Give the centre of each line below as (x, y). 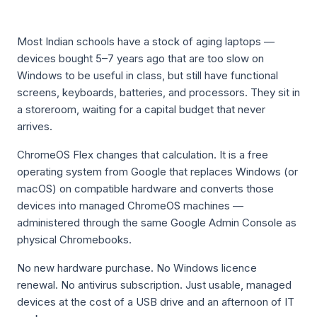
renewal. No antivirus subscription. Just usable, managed (154, 285)
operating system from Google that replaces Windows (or (157, 172)
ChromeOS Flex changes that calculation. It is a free (143, 155)
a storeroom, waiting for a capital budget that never (141, 109)
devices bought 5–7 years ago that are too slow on (140, 58)
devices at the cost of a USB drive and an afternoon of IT (156, 302)
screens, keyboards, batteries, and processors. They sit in (158, 92)
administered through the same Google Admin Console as (157, 223)
